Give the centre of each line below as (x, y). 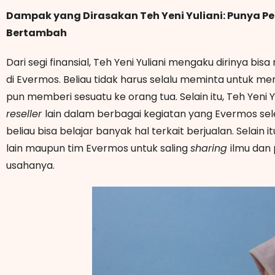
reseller (25, 114)
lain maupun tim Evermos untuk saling (98, 148)
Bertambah (37, 33)
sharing (210, 148)
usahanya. (32, 165)
